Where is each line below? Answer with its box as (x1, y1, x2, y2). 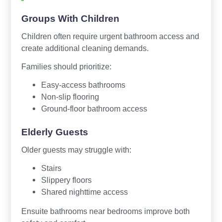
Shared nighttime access (41, 187, 128, 196)
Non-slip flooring (41, 92, 99, 101)
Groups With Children (21, 13, 119, 24)
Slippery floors (41, 175, 92, 184)
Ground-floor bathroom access (41, 104, 147, 113)
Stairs (41, 163, 61, 172)
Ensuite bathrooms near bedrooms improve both (21, 206, 190, 216)
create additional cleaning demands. (21, 43, 149, 53)
